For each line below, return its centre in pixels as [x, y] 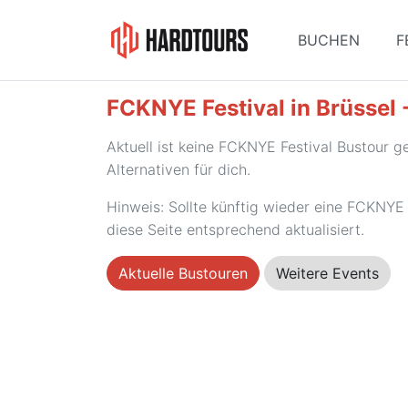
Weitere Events [327, 273]
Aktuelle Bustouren [183, 273]
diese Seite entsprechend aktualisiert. [235, 229]
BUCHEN [329, 40]
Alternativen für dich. [178, 169]
